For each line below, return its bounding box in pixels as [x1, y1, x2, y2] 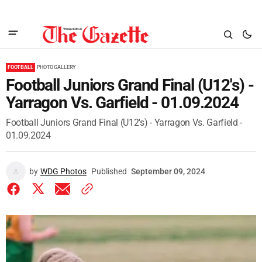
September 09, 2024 [131, 167, 205, 176]
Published [91, 167, 127, 176]
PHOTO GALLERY [36, 64, 77, 70]
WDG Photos [40, 167, 87, 176]
